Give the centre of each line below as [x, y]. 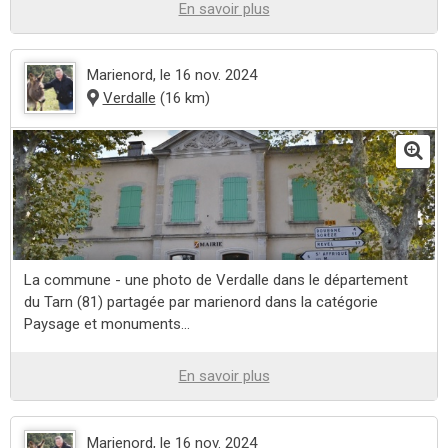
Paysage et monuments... [108, 324]
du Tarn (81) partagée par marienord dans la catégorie [200, 302]
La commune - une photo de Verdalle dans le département [215, 280]
